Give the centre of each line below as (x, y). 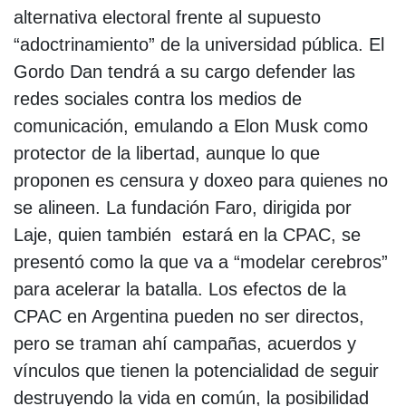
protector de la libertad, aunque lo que (167, 153)
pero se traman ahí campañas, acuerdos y (185, 343)
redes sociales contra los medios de (158, 98)
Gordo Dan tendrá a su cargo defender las (184, 71)
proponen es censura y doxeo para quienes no (201, 180)
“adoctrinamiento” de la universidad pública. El (199, 44)
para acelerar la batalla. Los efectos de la (180, 289)
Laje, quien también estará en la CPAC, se (187, 234)
